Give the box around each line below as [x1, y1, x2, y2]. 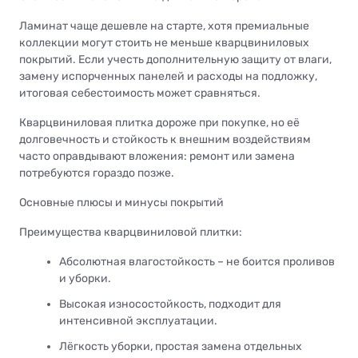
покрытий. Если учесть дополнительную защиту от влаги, [19, 52, 332, 66]
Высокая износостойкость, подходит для [59, 297, 281, 311]
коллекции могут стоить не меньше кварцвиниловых [19, 35, 309, 50]
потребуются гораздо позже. [19, 165, 174, 180]
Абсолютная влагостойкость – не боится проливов [59, 254, 335, 268]
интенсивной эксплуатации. [59, 314, 217, 328]
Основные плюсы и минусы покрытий [19, 195, 224, 209]
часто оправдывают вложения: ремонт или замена [19, 149, 295, 163]
